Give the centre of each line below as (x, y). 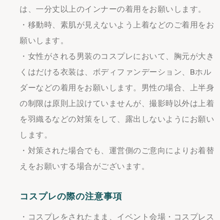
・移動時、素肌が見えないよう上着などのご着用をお (117, 25)
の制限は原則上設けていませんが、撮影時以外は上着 (117, 103)
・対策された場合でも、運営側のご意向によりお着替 (117, 151)
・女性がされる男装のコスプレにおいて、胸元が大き (117, 56)
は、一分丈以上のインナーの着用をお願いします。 (113, 9)
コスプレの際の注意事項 (71, 196)
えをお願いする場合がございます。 (84, 166)
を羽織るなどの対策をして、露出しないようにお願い (117, 119)
